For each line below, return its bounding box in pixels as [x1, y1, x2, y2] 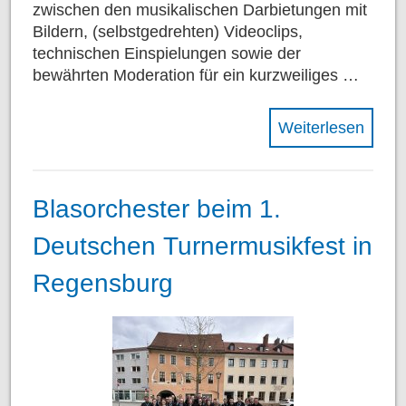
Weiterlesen [278, 119, 364, 138]
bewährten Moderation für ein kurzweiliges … [33, 66, 359, 85]
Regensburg [33, 268, 173, 297]
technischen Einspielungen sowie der [33, 44, 301, 63]
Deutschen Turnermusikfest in [33, 231, 372, 260]
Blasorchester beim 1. [33, 194, 281, 223]
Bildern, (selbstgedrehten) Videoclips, [33, 23, 303, 42]
